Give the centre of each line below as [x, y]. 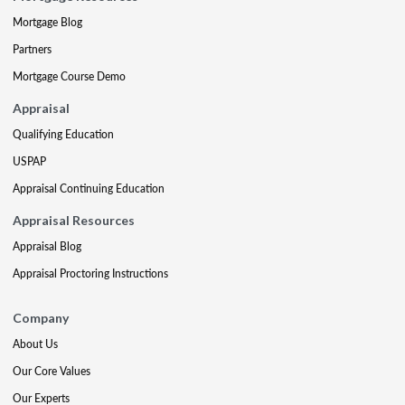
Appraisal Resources [74, 220]
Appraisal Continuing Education [89, 188]
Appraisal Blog [47, 246]
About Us [35, 344]
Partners [32, 49]
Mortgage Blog [47, 22]
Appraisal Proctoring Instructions [90, 273]
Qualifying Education [63, 134]
